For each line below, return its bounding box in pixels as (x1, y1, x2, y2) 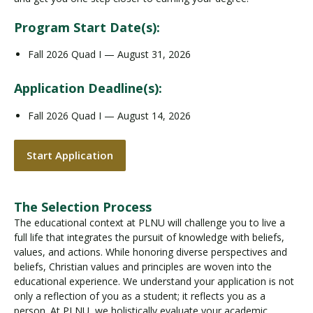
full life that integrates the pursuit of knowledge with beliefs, (14, 231, 284, 244)
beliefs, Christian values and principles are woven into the (14, 260, 272, 273)
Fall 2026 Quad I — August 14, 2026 (28, 108, 191, 122)
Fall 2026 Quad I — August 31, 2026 (28, 48, 191, 61)
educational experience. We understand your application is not (14, 275, 294, 288)
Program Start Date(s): (14, 18, 160, 36)
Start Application (27, 148, 113, 162)
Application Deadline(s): (14, 80, 162, 96)
